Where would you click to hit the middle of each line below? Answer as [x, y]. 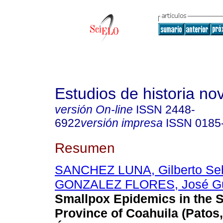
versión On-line [94, 110]
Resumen [85, 148]
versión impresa [122, 123]
